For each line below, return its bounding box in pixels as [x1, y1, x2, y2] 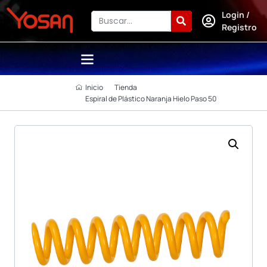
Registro [222, 21, 257, 33]
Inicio [85, 82, 103, 92]
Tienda [114, 82, 137, 92]
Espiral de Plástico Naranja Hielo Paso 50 [85, 93, 216, 104]
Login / [222, 9, 250, 21]
